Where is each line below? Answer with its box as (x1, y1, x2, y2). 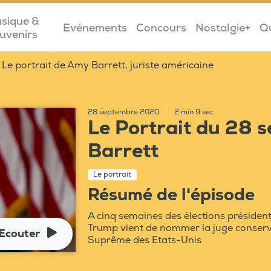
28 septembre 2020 (87, 108, 161, 117)
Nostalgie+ (195, 21, 250, 35)
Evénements (62, 21, 127, 35)
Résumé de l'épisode (87, 184, 255, 206)
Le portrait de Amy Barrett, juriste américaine (2, 59, 214, 71)
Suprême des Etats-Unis (87, 234, 201, 246)
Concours (135, 21, 186, 35)
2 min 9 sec (172, 108, 214, 117)
